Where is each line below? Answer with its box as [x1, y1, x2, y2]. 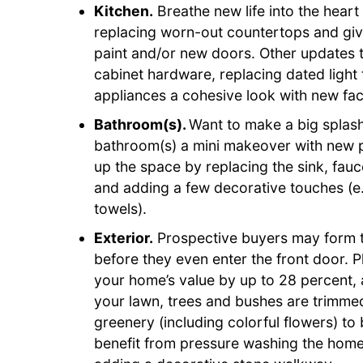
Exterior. [94, 228, 153, 246]
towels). [94, 199, 147, 217]
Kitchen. [94, 2, 153, 19]
